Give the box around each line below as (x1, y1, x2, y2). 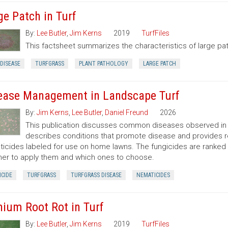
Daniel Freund (104, 108, 148, 117)
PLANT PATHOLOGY (78, 60, 128, 67)
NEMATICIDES (136, 172, 170, 179)
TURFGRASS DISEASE (70, 172, 122, 179)
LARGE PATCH (142, 60, 176, 67)
